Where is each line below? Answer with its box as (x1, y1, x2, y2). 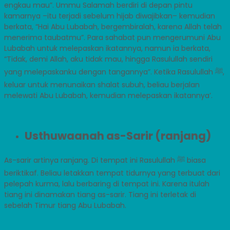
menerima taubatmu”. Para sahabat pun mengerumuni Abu (4, 32, 221, 43)
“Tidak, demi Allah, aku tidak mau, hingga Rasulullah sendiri (4, 53, 213, 64)
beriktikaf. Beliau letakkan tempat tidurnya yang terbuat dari (4, 167, 220, 178)
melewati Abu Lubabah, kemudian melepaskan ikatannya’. (4, 90, 213, 101)
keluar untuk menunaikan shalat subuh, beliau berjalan (4, 79, 200, 90)
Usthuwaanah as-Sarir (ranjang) (25, 128, 211, 144)
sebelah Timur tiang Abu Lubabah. (4, 200, 126, 210)
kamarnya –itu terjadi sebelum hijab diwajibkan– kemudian (4, 10, 215, 21)
